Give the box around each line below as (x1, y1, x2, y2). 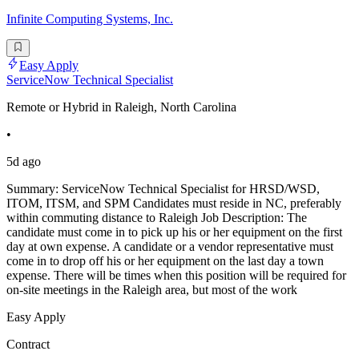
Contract (6, 337, 50, 352)
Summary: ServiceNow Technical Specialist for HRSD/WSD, (6, 182, 320, 196)
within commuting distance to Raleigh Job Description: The (6, 211, 307, 225)
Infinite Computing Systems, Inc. (6, 12, 173, 26)
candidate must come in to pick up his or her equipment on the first (6, 225, 342, 240)
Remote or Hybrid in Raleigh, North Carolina (6, 100, 236, 115)
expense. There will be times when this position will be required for (6, 268, 346, 283)
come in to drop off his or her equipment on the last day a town (6, 254, 324, 268)
